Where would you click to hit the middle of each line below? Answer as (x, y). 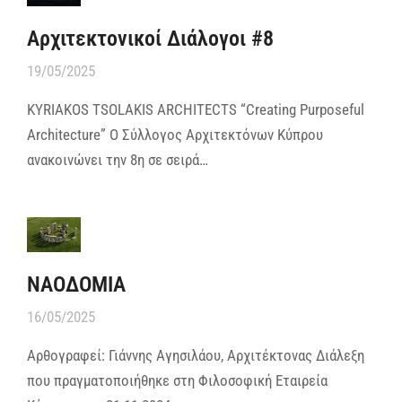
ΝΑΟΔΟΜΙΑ (76, 284)
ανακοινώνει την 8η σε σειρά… (118, 159)
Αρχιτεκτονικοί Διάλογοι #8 (150, 38)
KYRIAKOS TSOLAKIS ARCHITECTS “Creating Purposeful (196, 109)
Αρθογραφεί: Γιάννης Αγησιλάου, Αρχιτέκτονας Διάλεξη (196, 355)
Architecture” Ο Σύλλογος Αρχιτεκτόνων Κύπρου (175, 134)
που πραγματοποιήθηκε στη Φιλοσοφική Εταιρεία (177, 380)
